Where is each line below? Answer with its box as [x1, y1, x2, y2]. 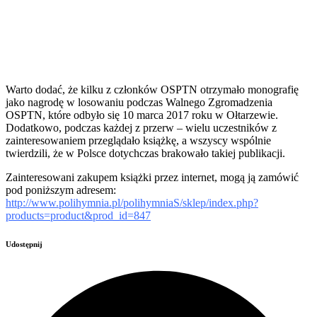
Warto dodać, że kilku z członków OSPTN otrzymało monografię [6, 83, 299, 96]
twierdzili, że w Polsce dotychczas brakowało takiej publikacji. [6, 147, 285, 160]
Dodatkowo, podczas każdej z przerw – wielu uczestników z [6, 122, 277, 134]
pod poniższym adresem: [6, 184, 116, 197]
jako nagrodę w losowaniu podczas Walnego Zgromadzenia [6, 96, 272, 109]
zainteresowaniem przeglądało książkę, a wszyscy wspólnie [6, 134, 271, 147]
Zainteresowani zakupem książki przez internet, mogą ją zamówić [6, 171, 299, 184]
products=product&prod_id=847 [6, 209, 151, 222]
